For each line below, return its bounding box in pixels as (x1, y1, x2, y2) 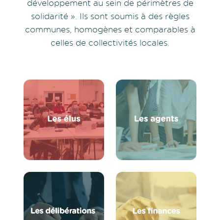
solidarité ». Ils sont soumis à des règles (30, 10, 190, 21)
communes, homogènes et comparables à (25, 24, 195, 34)
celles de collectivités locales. (51, 37, 169, 48)
